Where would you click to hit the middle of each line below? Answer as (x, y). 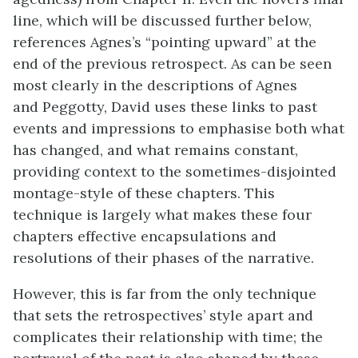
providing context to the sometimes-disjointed (175, 171)
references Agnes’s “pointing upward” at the (165, 42)
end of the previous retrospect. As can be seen (172, 64)
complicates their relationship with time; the (168, 337)
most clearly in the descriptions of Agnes (155, 85)
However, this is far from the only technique (165, 294)
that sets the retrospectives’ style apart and (163, 315)
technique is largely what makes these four (162, 215)
